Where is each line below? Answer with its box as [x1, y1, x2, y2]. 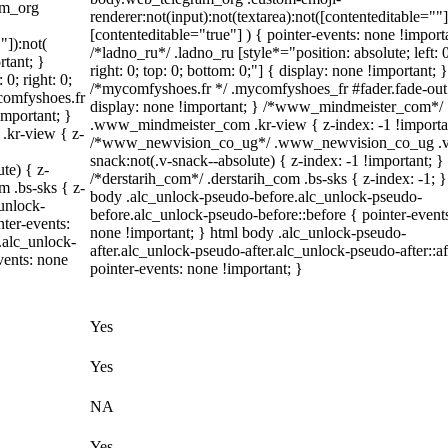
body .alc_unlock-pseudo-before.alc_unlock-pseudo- [90, 188, 422, 205]
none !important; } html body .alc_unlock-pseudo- [90, 224, 406, 241]
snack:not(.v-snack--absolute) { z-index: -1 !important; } [90, 152, 444, 169]
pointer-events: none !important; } [90, 260, 303, 277]
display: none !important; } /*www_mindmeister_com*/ [90, 98, 443, 115]
